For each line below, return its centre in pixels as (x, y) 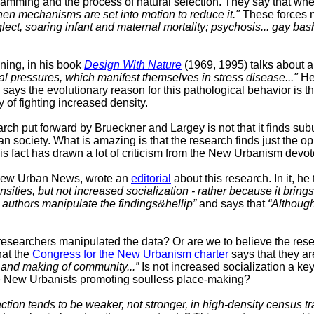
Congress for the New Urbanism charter (130, 254)
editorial (151, 179)
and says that (232, 204)
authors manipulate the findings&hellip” (99, 204)
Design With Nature (133, 65)
